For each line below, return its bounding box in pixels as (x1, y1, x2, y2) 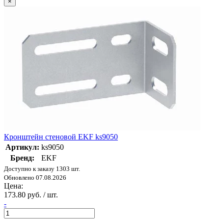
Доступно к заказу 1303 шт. (4, 165, 80, 173)
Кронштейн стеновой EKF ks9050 (4, 133, 118, 141)
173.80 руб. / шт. (4, 191, 58, 199)
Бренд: (10, 154, 34, 163)
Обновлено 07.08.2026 (4, 174, 66, 182)
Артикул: (5, 143, 39, 152)
